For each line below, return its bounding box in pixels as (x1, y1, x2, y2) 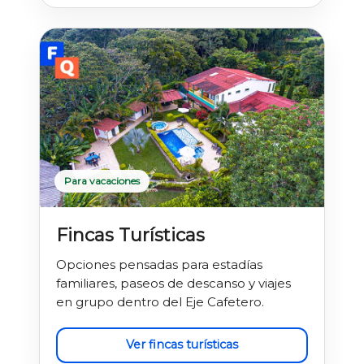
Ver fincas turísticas (126, 337, 238, 353)
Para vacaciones (64, 174, 140, 187)
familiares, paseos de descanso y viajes (56, 275, 291, 291)
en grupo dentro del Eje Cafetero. (56, 293, 264, 310)
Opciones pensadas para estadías (56, 256, 262, 272)
